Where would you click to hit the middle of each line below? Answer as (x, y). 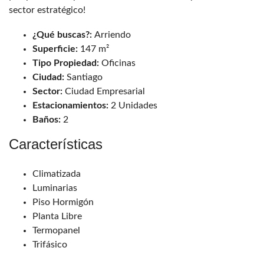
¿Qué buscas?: (63, 35)
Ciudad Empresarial (106, 92)
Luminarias (55, 188)
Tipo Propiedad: (67, 63)
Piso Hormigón (63, 202)
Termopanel (56, 231)
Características (56, 144)
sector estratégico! (47, 10)
